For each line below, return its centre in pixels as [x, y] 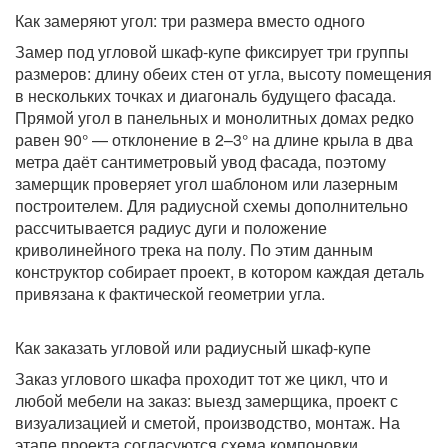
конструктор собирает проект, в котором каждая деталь [219, 272]
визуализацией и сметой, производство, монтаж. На [207, 423]
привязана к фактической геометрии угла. [170, 294]
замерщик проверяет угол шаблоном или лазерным [206, 184]
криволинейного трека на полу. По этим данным [194, 250]
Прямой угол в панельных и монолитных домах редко [214, 118]
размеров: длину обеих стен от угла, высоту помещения [223, 74]
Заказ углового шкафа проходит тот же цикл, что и [201, 379]
